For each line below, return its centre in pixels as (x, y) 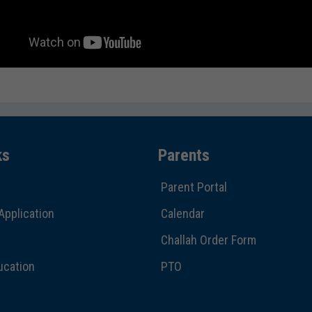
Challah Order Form (208, 240)
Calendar (182, 213)
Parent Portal (194, 187)
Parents (184, 155)
